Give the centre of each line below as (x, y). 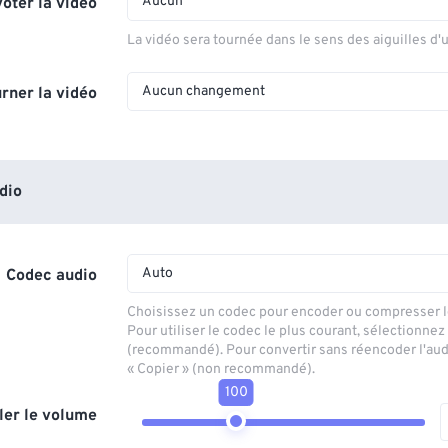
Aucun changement (204, 91)
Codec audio (52, 276)
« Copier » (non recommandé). (221, 369)
